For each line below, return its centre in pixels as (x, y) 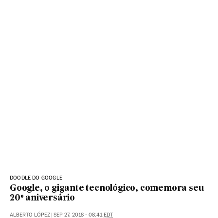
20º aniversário (43, 199)
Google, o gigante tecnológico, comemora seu (107, 189)
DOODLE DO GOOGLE (36, 178)
